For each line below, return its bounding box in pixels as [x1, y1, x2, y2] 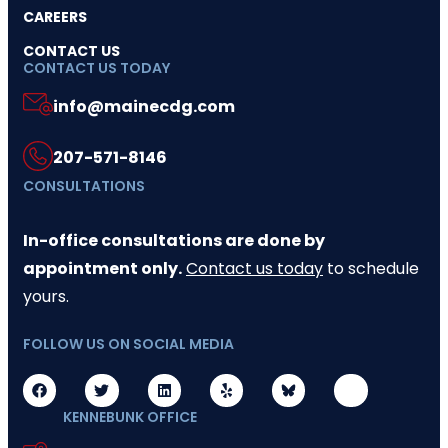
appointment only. [23, 256, 182, 280]
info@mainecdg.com [53, 94, 235, 118]
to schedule [323, 256, 419, 280]
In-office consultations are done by [23, 228, 325, 252]
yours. [23, 284, 69, 308]
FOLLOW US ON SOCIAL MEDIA [23, 333, 234, 354]
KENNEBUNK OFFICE [63, 406, 197, 427]
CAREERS [23, 6, 87, 27]
